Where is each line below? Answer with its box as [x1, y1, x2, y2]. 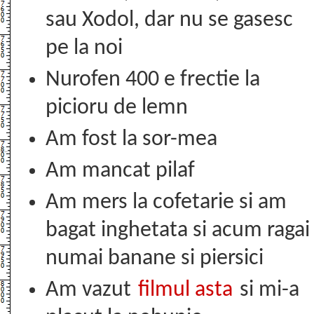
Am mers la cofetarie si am [46, 191, 287, 214]
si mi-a [235, 279, 299, 301]
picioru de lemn [46, 97, 188, 119]
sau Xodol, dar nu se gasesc [46, 9, 293, 32]
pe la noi [46, 37, 123, 60]
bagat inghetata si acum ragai [46, 219, 310, 242]
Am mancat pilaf [46, 160, 195, 182]
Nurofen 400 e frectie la [46, 69, 260, 91]
